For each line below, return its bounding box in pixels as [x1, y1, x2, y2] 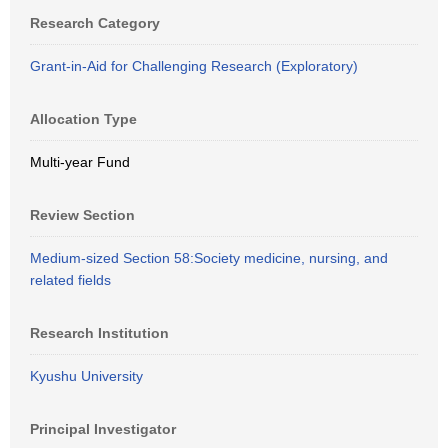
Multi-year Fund [30, 154, 130, 170]
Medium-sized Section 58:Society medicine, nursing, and [30, 250, 388, 266]
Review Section [30, 207, 135, 223]
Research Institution [30, 325, 169, 341]
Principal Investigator [30, 421, 176, 437]
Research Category [30, 15, 160, 31]
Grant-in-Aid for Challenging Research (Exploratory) [30, 58, 358, 74]
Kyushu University [30, 368, 143, 384]
